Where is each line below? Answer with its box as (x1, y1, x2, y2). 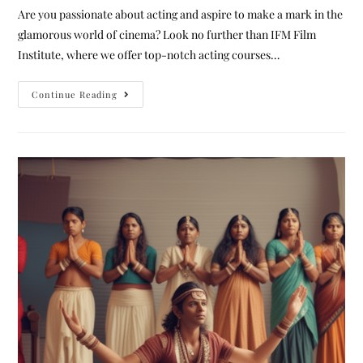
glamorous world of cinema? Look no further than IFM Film (18, 26, 317, 42)
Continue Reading (32, 88, 118, 100)
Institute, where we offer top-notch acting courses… (18, 46, 280, 62)
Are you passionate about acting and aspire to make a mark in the (18, 6, 344, 22)
